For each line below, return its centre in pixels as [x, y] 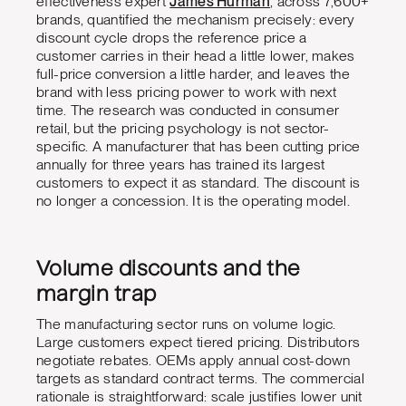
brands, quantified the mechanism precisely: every [196, 20]
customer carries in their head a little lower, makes [196, 56]
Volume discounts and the [169, 271]
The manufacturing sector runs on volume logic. [186, 324]
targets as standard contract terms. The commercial [200, 379]
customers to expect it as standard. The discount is [198, 183]
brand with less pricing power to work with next [187, 92]
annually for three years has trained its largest [181, 165]
